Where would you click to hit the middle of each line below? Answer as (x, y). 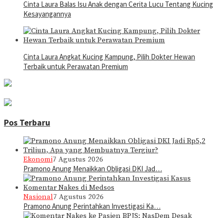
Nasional (38, 197)
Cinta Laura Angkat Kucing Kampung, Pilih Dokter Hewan (109, 57)
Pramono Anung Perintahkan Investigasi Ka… (92, 206)
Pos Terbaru (27, 122)
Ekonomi (38, 160)
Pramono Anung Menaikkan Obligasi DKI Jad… (93, 169)
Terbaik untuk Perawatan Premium (76, 67)
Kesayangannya (47, 14)
